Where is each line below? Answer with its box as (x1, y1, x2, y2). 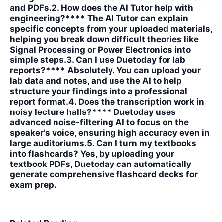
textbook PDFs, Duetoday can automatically (10, 159, 191, 169)
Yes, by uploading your (78, 149, 174, 159)
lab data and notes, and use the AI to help (10, 76, 182, 86)
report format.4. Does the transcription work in (10, 97, 204, 107)
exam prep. (10, 180, 56, 190)
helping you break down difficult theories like (10, 34, 199, 44)
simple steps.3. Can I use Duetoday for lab (10, 55, 185, 65)
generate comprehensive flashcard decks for (10, 169, 198, 179)
